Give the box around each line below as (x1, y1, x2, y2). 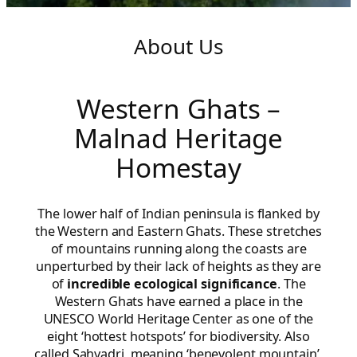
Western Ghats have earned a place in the (54, 292, 303, 310)
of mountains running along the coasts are (50, 239, 307, 257)
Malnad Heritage (73, 120, 284, 156)
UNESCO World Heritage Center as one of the (43, 309, 314, 328)
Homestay (115, 149, 242, 186)
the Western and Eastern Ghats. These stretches (34, 222, 323, 240)
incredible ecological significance (67, 274, 277, 292)
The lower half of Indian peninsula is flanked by (37, 204, 320, 222)
